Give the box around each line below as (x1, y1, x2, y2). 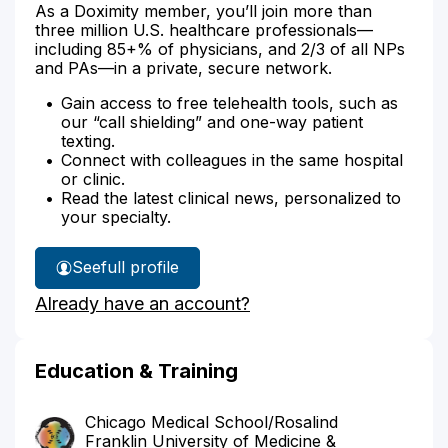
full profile (101, 257, 179, 277)
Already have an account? (35, 292, 250, 314)
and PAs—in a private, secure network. (35, 57, 332, 78)
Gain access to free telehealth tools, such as (61, 92, 398, 113)
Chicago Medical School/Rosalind (85, 411, 338, 432)
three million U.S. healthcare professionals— (35, 19, 373, 40)
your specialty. (61, 206, 171, 227)
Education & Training (35, 358, 238, 383)
